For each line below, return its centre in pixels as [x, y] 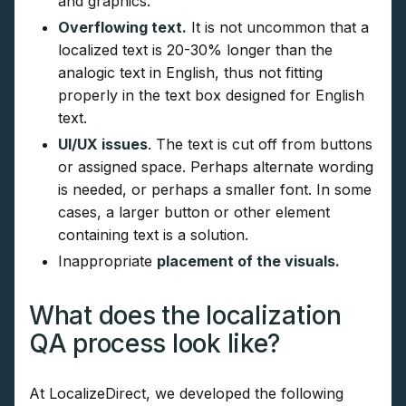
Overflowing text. [122, 28]
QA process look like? [155, 344]
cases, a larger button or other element [194, 213]
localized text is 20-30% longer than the [195, 50]
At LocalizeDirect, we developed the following [186, 394]
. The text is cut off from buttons [260, 145]
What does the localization [185, 316]
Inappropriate [107, 261]
